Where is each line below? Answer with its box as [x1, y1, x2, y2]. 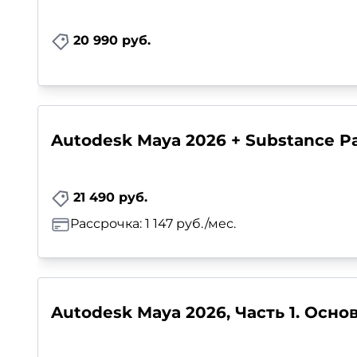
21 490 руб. [73, 190, 147, 206]
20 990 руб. [73, 32, 151, 48]
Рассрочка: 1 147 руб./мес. [70, 216, 236, 232]
